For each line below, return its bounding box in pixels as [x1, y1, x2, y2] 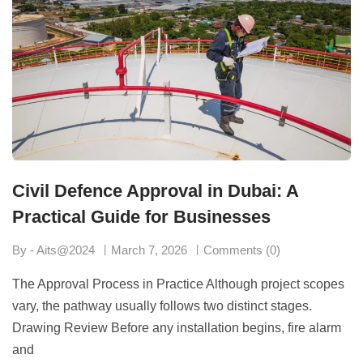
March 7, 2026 [111, 242, 187, 257]
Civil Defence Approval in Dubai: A [12, 180, 298, 201]
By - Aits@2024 [12, 242, 95, 257]
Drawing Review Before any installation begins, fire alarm [12, 320, 341, 335]
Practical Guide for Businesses [12, 206, 271, 227]
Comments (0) [203, 242, 280, 257]
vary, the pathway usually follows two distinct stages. [12, 298, 312, 313]
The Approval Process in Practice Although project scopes [12, 276, 344, 291]
